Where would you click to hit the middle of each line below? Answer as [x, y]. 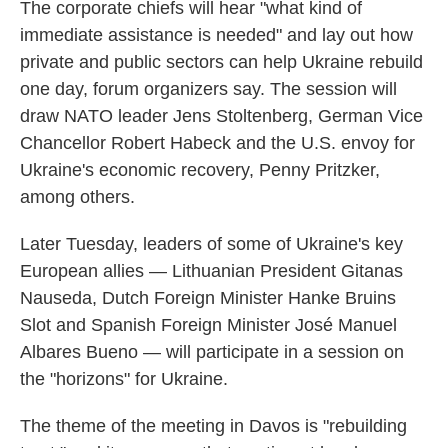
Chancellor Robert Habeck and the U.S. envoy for [217, 143]
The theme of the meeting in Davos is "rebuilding [213, 426]
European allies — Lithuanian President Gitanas [211, 271]
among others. [77, 197]
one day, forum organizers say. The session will [208, 89]
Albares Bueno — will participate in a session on [212, 352]
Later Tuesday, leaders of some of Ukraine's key [211, 244]
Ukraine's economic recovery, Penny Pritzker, [200, 170]
